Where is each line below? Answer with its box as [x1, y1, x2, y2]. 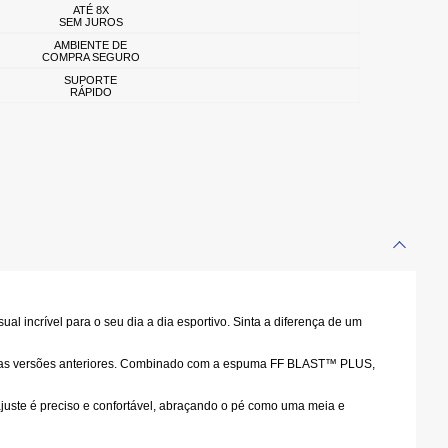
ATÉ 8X [72, 3, 108, 16]
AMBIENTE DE [53, 38, 127, 51]
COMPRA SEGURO [41, 50, 139, 63]
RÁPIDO [69, 85, 111, 98]
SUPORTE [63, 73, 117, 86]
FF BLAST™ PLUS [270, 357, 372, 371]
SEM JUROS [58, 15, 122, 28]
